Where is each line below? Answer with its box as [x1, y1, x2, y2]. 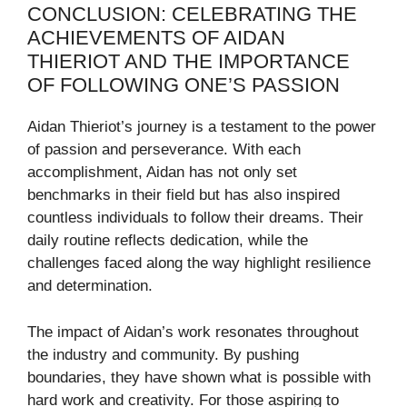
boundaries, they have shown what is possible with [27, 368, 371, 386]
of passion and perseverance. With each [27, 141, 301, 159]
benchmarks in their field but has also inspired [27, 186, 340, 204]
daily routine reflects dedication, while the [27, 232, 308, 250]
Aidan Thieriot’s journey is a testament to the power [27, 118, 376, 136]
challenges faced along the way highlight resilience [27, 254, 371, 273]
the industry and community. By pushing [27, 345, 299, 363]
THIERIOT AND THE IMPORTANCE [27, 50, 350, 74]
